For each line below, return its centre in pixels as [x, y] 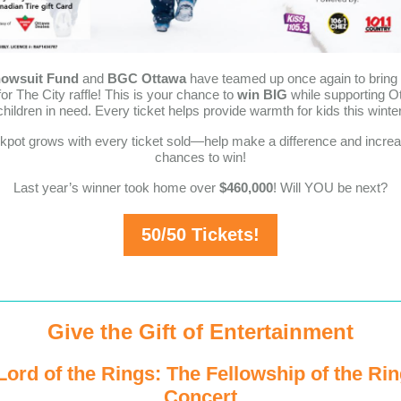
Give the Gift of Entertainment [200, 332]
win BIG [262, 94]
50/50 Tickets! [200, 235]
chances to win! [200, 157]
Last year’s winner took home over [115, 188]
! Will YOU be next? [330, 188]
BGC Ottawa [147, 78]
